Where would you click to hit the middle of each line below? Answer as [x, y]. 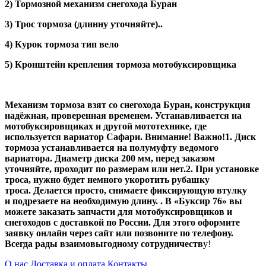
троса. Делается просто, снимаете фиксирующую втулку [126, 191]
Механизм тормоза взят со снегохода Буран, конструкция [128, 105]
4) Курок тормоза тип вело [62, 45]
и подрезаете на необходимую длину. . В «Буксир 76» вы [123, 201]
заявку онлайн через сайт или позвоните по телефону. [119, 233]
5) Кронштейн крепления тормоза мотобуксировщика [121, 65]
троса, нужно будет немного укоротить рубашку [107, 180]
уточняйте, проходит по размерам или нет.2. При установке [132, 169]
